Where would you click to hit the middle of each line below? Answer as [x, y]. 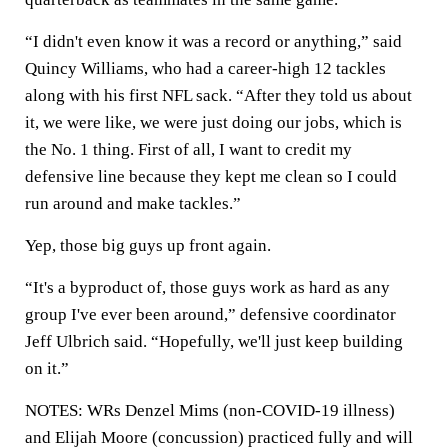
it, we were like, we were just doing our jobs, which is [213, 122]
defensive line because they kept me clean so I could [211, 176]
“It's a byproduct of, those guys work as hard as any [207, 287]
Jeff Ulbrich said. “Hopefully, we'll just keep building [214, 341]
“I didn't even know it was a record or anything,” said [213, 41]
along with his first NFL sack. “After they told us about [218, 95]
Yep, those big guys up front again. [148, 245]
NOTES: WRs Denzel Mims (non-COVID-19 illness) [210, 410]
